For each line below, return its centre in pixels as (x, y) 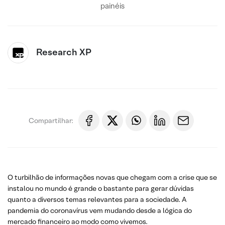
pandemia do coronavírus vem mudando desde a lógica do (100, 210)
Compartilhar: (51, 120)
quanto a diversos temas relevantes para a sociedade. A (97, 199)
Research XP (64, 52)
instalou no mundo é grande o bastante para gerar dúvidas (101, 188)
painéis (113, 6)
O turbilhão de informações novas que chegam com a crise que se (112, 177)
